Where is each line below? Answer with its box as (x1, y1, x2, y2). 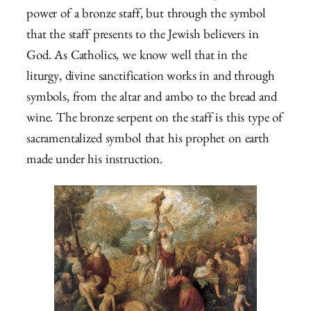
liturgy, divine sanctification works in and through (26, 71, 275, 85)
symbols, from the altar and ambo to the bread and (26, 92, 277, 106)
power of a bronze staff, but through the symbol (26, 8, 266, 22)
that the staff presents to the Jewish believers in (26, 29, 259, 43)
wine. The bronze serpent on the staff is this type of (26, 112, 283, 126)
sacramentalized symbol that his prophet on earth (26, 133, 269, 147)
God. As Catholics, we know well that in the (26, 50, 247, 64)
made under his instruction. (26, 154, 162, 168)
